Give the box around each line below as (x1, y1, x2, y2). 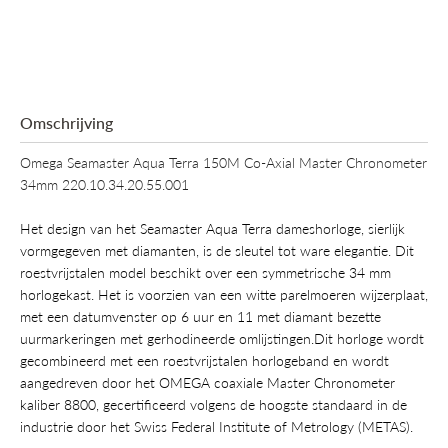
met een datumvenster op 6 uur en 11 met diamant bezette (20, 306, 381, 326)
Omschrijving (20, 111, 113, 134)
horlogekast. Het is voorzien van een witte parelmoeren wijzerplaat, (20, 284, 428, 304)
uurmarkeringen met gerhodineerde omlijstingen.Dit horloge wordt (20, 328, 424, 348)
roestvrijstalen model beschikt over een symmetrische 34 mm (20, 262, 391, 282)
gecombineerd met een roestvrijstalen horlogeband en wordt (20, 350, 389, 370)
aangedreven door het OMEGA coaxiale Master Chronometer (20, 372, 395, 392)
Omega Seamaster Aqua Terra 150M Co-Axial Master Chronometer (20, 152, 427, 172)
